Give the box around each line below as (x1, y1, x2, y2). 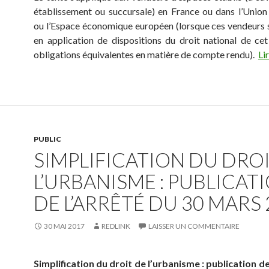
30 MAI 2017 (44, 222, 85, 231)
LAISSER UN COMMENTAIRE (148, 222, 240, 231)
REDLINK (101, 222, 130, 231)
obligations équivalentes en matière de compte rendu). (34, 49, 258, 60)
